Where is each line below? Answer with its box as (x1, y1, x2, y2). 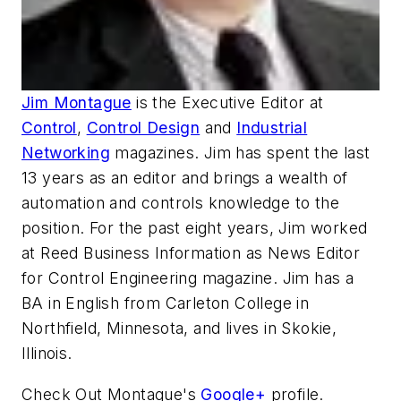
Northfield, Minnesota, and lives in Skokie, (21, 319, 337, 338)
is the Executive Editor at (131, 93, 324, 113)
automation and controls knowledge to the (21, 193, 339, 213)
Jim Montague (21, 93, 132, 113)
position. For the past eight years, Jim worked (21, 218, 368, 238)
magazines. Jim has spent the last (110, 143, 371, 163)
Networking (21, 143, 111, 163)
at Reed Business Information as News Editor (21, 243, 361, 263)
